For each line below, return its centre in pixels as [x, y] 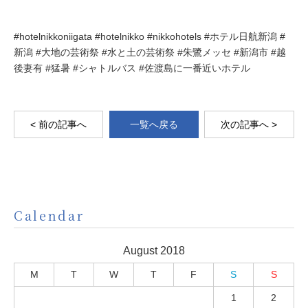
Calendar [49, 216]
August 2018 [154, 251]
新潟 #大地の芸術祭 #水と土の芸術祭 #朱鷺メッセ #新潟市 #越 [150, 53]
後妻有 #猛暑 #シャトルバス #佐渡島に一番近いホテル [132, 68]
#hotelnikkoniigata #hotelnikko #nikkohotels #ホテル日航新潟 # [150, 37]
